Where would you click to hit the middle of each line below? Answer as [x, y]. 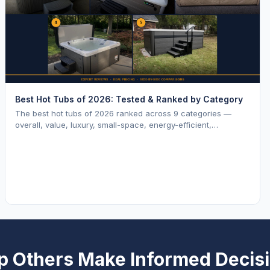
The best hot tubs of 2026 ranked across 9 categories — [123, 114]
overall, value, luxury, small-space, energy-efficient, [113, 125]
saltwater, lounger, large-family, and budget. [99, 137]
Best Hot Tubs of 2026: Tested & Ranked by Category [129, 99]
